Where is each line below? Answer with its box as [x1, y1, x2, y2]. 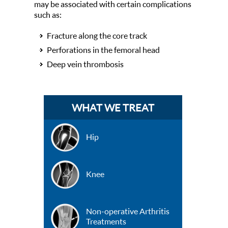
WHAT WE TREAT [71, 101, 154, 114]
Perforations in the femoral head [46, 45, 160, 55]
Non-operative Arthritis [85, 206, 169, 216]
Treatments [85, 216, 126, 226]
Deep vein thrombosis [46, 59, 124, 69]
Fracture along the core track [46, 31, 147, 41]
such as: [34, 10, 62, 20]
